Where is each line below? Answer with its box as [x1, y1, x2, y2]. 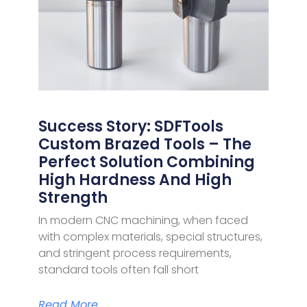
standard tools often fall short [38, 262, 199, 278]
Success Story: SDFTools [38, 116, 223, 138]
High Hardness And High [38, 169, 232, 191]
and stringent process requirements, [38, 245, 232, 262]
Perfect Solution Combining [38, 151, 255, 173]
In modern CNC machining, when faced [38, 212, 248, 229]
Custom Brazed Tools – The [38, 134, 251, 156]
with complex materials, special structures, [38, 229, 262, 245]
